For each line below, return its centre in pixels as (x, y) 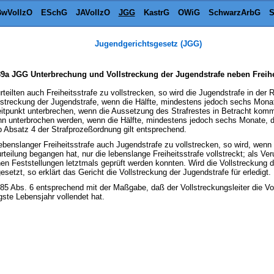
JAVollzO (93, 13)
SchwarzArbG (234, 13)
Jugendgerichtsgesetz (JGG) (148, 44)
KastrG (156, 13)
